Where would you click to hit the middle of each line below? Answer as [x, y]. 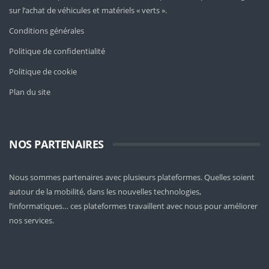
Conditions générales [47, 31]
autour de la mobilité [46, 192]
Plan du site [30, 92]
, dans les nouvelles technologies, [142, 192]
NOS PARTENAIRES [56, 144]
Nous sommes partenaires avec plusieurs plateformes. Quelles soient [132, 177]
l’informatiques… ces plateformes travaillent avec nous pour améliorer [133, 206]
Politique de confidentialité [57, 51]
